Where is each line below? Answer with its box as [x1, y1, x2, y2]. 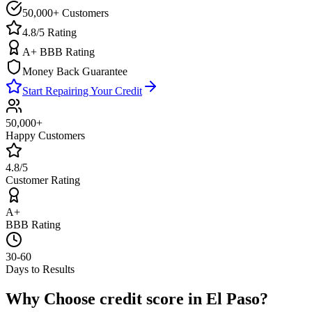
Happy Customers [6, 129, 85, 141]
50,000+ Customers [22, 6, 109, 19]
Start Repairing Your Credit [22, 84, 142, 97]
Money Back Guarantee [22, 65, 127, 77]
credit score [100, 289, 184, 308]
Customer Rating [6, 173, 80, 186]
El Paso [206, 289, 260, 308]
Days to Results [6, 263, 75, 275]
